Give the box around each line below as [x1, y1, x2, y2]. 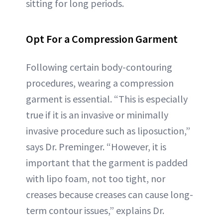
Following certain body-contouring [26, 61, 172, 74]
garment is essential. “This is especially [26, 93, 188, 106]
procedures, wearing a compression [26, 77, 174, 90]
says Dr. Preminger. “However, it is [26, 140, 166, 153]
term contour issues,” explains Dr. [26, 204, 164, 217]
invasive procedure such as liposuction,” [26, 124, 190, 137]
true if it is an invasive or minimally [26, 109, 168, 121]
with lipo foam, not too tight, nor [26, 172, 165, 185]
